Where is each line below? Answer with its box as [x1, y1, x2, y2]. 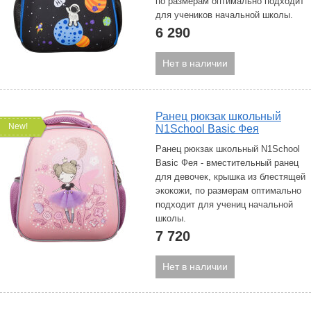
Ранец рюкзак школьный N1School [155, 144, 300, 154]
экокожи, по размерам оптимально [155, 185, 301, 196]
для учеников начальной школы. [155, 10, 293, 20]
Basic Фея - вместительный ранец [155, 158, 299, 168]
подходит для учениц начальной [155, 199, 293, 210]
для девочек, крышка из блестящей [155, 171, 305, 182]
